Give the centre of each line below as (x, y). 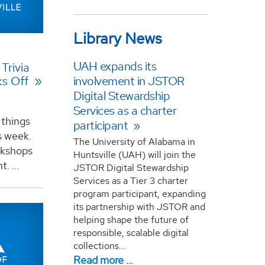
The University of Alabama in (134, 141)
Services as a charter (125, 110)
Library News (117, 38)
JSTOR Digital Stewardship (131, 167)
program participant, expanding (139, 193)
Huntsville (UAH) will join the (134, 154)
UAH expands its (115, 66)
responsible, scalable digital (131, 232)
